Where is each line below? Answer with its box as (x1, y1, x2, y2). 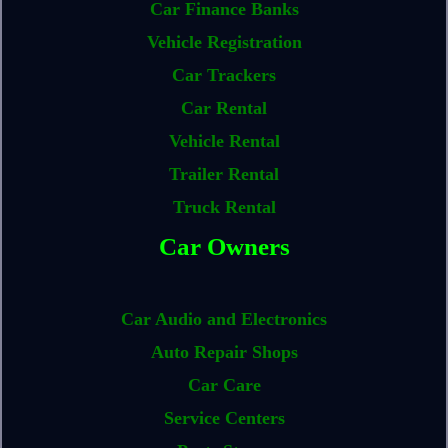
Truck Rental (172, 196, 276, 217)
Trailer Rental (169, 163, 279, 184)
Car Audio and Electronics (121, 309, 327, 330)
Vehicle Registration (146, 31, 302, 52)
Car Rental (181, 97, 267, 118)
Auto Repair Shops (150, 342, 298, 363)
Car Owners (158, 232, 290, 260)
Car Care (187, 375, 261, 396)
